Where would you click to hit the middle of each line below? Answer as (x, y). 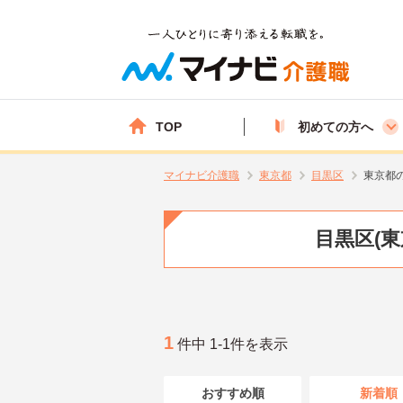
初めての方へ (336, 126)
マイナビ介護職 (201, 175)
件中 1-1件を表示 (231, 344)
